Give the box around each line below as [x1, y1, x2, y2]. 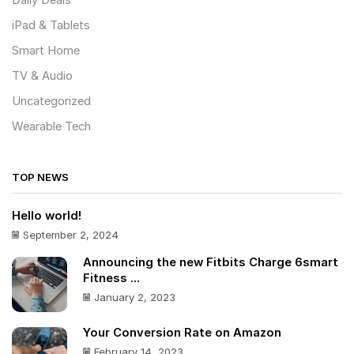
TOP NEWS [12, 170, 69, 183]
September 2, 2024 [23, 228, 119, 241]
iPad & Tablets [12, 18, 90, 33]
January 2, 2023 [94, 291, 175, 304]
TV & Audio [12, 69, 73, 84]
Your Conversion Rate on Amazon [83, 326, 281, 341]
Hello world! [12, 208, 81, 223]
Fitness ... [83, 271, 140, 286]
